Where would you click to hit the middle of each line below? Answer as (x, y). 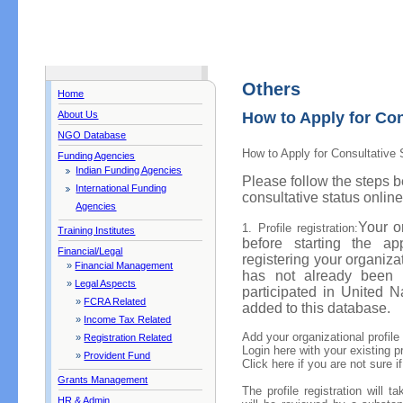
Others (272, 89)
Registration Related (128, 337)
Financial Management (124, 265)
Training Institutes (97, 230)
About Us (78, 114)
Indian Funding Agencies (129, 170)
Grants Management (103, 380)
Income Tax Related (128, 319)
